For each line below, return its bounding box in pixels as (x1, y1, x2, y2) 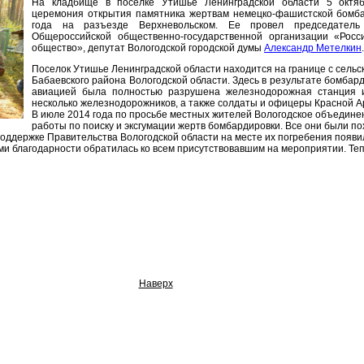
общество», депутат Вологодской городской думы (32, 42, 264, 54)
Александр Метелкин (264, 42, 362, 54)
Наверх (138, 278, 173, 289)
